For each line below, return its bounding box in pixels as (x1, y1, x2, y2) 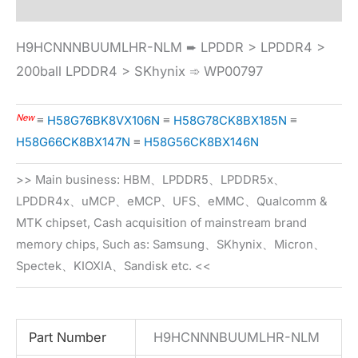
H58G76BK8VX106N (47, 113, 160, 129)
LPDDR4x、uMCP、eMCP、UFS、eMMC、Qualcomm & (16, 194, 328, 209)
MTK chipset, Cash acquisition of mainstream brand (16, 216, 307, 231)
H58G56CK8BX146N (144, 135, 259, 150)
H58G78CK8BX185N (173, 113, 287, 129)
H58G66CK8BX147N (16, 135, 130, 150)
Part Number (28, 329, 106, 346)
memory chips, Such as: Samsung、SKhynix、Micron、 (16, 237, 325, 253)
